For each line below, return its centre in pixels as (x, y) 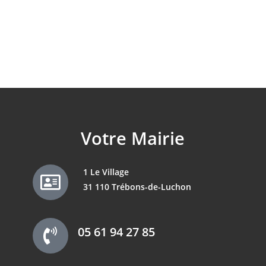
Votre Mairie (133, 138)
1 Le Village (106, 172)
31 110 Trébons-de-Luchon (137, 187)
